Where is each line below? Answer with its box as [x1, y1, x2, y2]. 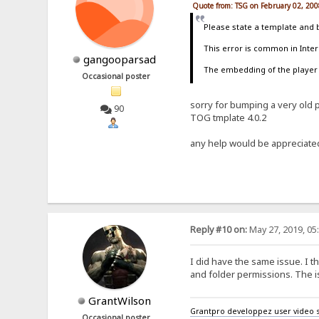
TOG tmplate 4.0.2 [189, 111, 266, 125]
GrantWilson [88, 293, 152, 308]
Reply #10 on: [189, 224, 247, 236]
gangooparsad [83, 51, 157, 66]
